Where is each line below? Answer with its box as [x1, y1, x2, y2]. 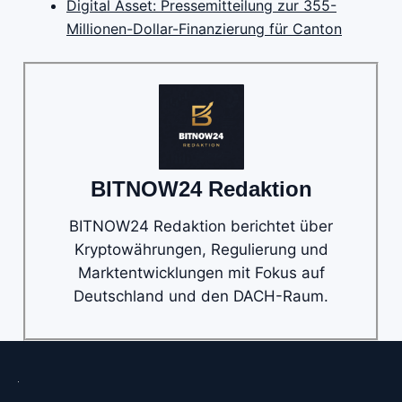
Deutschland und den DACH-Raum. [74, 287, 328, 306]
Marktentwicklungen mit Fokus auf [77, 264, 325, 283]
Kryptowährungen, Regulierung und [74, 240, 328, 259]
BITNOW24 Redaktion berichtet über [69, 217, 333, 236]
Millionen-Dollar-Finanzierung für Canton [66, 20, 342, 39]
